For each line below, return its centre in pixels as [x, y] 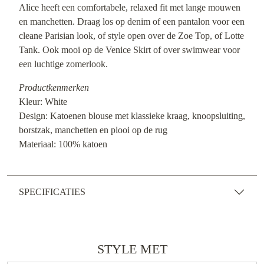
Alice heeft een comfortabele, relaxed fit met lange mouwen [130, 8]
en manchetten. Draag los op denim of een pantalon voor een [132, 22]
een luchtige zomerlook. [63, 64]
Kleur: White [43, 102]
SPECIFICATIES [52, 192]
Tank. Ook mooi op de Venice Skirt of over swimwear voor [129, 50]
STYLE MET [132, 250]
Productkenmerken [54, 88]
